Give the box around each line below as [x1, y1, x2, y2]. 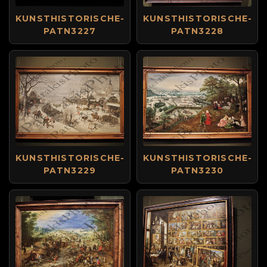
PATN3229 [43, 165, 97, 176]
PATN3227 [43, 26, 97, 36]
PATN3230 [170, 165, 224, 176]
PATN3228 [170, 26, 224, 36]
